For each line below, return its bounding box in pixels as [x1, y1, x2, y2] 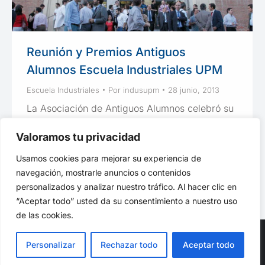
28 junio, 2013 [168, 85, 219, 95]
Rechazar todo [101, 240, 157, 250]
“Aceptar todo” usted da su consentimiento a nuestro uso [16, 196, 237, 206]
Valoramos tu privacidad [16, 131, 140, 143]
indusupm [123, 85, 159, 95]
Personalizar [26, 240, 76, 250]
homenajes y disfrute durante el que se [27, 132, 199, 144]
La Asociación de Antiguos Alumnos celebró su [27, 102, 234, 115]
